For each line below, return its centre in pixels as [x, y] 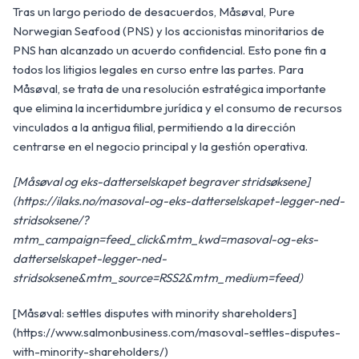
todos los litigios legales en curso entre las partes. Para [158, 69]
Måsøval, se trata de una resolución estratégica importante [169, 88]
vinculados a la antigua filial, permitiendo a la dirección [154, 127]
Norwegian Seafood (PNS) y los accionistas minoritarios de [169, 30]
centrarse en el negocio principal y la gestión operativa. [160, 146]
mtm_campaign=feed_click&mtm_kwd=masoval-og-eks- [165, 239]
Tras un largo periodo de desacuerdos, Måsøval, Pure [154, 11]
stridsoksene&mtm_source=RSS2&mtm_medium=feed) [158, 277]
